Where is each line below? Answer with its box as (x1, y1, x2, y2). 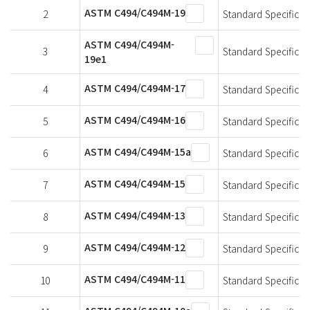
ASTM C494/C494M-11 (84, 271, 185, 286)
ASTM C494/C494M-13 (84, 208, 185, 222)
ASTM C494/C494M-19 (84, 5, 185, 19)
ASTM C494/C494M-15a (84, 144, 191, 158)
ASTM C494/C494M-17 (84, 80, 185, 95)
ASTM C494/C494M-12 (84, 239, 185, 254)
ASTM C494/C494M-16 (84, 112, 185, 127)
